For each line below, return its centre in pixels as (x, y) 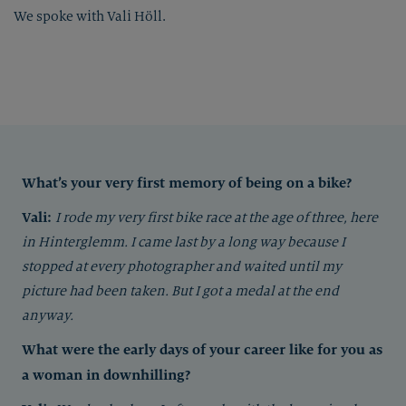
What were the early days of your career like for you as (202, 349)
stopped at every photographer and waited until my (182, 266)
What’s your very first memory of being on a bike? (187, 183)
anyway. (48, 315)
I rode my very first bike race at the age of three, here (217, 217)
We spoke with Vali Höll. (90, 16)
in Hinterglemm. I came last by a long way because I (184, 242)
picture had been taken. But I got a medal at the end (180, 291)
